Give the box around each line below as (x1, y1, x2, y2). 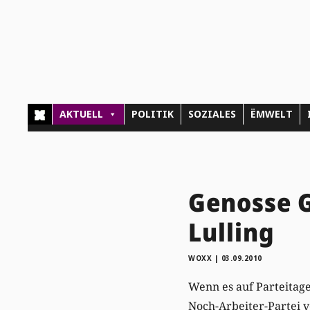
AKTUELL (60, 107, 104, 121)
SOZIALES (188, 107, 237, 121)
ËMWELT (250, 107, 293, 121)
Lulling (188, 215, 275, 249)
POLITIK (131, 107, 174, 121)
